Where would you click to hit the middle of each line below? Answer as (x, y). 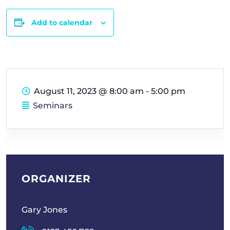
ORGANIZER (56, 178)
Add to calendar (62, 22)
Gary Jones (44, 209)
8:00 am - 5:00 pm (147, 91)
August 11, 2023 (66, 91)
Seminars (53, 105)
